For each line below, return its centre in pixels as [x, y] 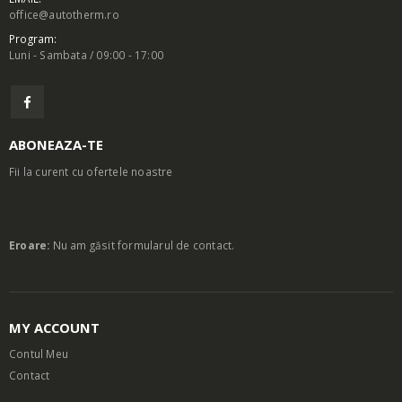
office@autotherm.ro [64, 15]
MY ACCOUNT [54, 328]
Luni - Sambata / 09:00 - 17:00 [86, 55]
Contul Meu [39, 354]
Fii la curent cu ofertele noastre [91, 172]
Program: [33, 39]
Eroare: [30, 245]
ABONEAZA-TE [56, 145]
